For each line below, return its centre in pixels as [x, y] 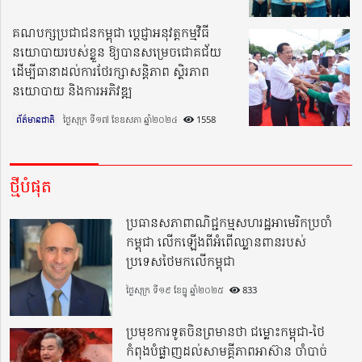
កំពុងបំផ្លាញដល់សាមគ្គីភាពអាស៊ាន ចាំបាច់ [227, 350]
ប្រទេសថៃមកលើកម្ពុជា [181, 261]
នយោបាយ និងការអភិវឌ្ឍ [72, 90]
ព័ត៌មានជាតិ [36, 119]
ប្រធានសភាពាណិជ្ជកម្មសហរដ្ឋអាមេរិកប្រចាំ [229, 222]
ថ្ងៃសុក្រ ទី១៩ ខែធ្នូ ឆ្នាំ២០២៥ [175, 289]
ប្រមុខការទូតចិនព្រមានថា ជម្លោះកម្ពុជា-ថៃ [226, 331]
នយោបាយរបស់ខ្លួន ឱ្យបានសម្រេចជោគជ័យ [117, 51]
